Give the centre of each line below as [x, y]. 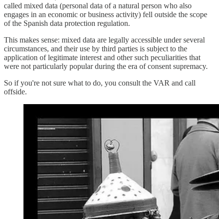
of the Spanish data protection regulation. [67, 23]
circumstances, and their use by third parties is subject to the [96, 48]
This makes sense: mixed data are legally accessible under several [104, 40]
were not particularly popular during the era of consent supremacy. [106, 66]
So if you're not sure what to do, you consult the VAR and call [100, 83]
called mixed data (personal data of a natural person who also [98, 5]
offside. [15, 91]
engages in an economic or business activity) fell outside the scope [106, 14]
